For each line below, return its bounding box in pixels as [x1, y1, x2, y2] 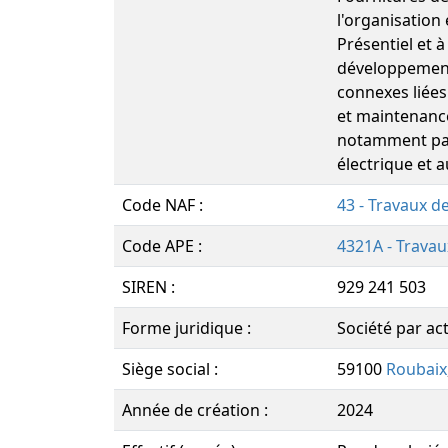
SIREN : [122, 276, 175, 298]
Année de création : [122, 399, 268, 421]
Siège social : [122, 358, 218, 380]
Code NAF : [122, 194, 203, 216]
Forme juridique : [122, 317, 251, 339]
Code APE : [122, 235, 202, 257]
